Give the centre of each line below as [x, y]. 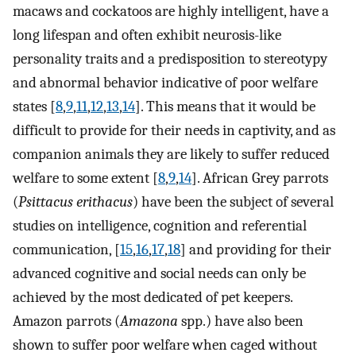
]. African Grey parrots [260, 178]
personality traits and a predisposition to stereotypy [170, 58]
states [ [34, 106]
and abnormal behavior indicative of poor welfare [165, 82]
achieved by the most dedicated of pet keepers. [153, 297]
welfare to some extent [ [85, 178]
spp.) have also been [241, 321]
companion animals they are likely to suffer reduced [171, 154]
